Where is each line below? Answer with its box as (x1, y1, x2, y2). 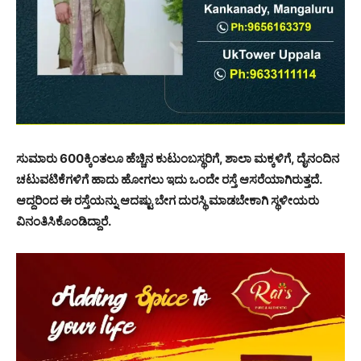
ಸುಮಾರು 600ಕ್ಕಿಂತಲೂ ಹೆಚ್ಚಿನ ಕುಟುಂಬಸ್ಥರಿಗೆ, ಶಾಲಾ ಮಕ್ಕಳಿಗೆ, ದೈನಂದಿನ (16, 150, 339, 166)
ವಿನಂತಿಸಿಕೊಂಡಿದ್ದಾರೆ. (16, 213, 111, 229)
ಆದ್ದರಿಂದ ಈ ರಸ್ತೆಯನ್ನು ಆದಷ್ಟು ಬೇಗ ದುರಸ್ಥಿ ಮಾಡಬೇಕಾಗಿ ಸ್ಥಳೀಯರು (16, 192, 319, 208)
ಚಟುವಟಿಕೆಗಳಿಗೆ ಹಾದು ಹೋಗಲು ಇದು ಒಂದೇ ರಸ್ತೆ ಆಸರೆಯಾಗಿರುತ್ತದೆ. (16, 171, 322, 187)
